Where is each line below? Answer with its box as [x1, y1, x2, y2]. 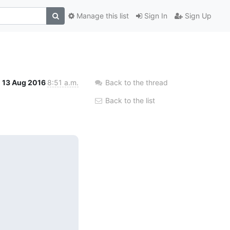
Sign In [142, 11, 167, 21]
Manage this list [74, 11, 129, 21]
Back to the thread [105, 78, 168, 87]
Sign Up [183, 11, 212, 21]
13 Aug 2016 [2, 78, 47, 87]
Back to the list [103, 95, 155, 105]
